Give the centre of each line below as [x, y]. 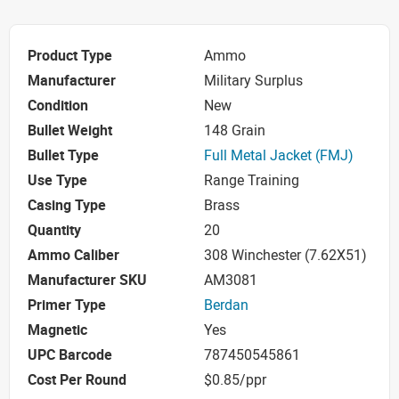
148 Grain [235, 130]
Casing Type [67, 205]
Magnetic [57, 330]
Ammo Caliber [73, 255]
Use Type [57, 180]
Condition [58, 106]
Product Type [70, 56]
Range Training [252, 180]
